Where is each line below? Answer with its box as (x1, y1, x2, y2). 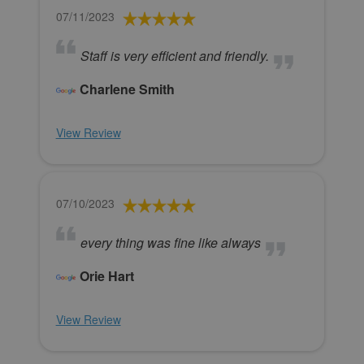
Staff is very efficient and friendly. (80, 46, 269, 66)
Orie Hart (79, 266, 134, 286)
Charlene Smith (79, 80, 175, 99)
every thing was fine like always (80, 233, 261, 253)
